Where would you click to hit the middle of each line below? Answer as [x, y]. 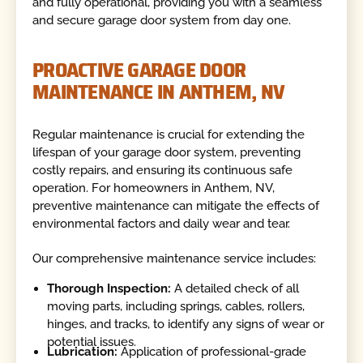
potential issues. [92, 342]
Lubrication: [83, 351]
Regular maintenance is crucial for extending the [169, 135]
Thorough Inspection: [109, 289]
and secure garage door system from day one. [162, 20]
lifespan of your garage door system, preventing [167, 153]
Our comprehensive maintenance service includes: [175, 258]
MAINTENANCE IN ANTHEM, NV [159, 91]
